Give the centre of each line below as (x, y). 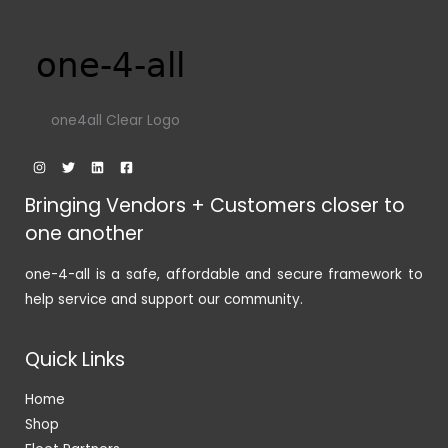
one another (84, 234)
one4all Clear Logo (115, 120)
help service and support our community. (164, 299)
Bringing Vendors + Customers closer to (215, 206)
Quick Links (75, 359)
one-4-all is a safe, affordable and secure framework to (224, 274)
